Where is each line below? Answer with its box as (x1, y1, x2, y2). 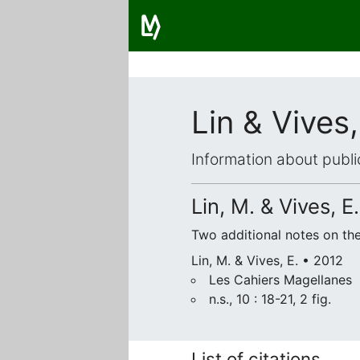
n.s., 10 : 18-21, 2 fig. (209, 291, 331, 307)
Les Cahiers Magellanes (209, 272, 352, 288)
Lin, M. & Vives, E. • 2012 (191, 252, 343, 268)
